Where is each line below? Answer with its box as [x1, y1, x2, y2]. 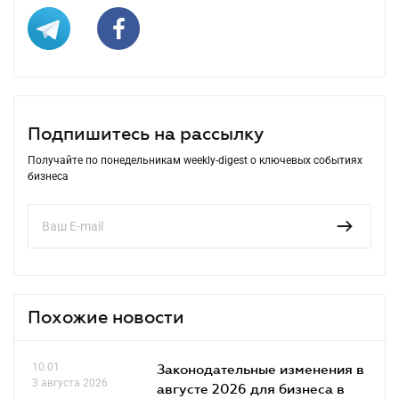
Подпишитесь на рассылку [28, 123, 264, 143]
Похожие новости [28, 306, 184, 327]
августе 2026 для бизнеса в [157, 379, 345, 396]
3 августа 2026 [32, 376, 108, 389]
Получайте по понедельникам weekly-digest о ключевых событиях [28, 153, 362, 167]
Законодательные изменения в [157, 360, 364, 377]
